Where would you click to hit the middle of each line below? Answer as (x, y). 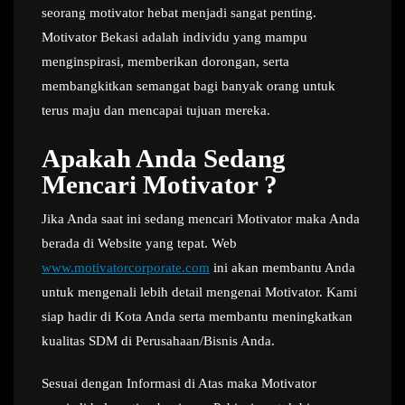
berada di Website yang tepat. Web (139, 243)
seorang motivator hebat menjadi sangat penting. (179, 13)
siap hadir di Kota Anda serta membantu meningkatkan (197, 316)
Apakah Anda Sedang (164, 158)
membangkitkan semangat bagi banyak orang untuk (188, 86)
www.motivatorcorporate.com (126, 268)
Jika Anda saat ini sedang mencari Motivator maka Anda (201, 219)
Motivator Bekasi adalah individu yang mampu (174, 37)
